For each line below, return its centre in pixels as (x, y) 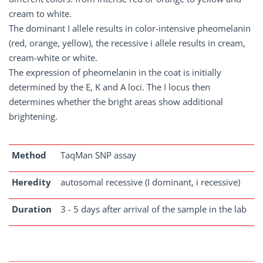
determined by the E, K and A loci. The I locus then (109, 87)
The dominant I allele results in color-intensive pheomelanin (130, 28)
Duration (32, 209)
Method (29, 155)
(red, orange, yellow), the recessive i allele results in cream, (127, 43)
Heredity (31, 182)
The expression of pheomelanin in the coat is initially (115, 72)
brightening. (33, 116)
